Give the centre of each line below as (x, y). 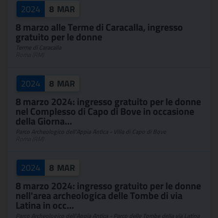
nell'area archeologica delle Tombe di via (99, 195)
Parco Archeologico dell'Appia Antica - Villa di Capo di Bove (91, 132)
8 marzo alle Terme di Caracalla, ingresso (99, 27)
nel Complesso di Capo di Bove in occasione (105, 111)
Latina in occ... (45, 205)
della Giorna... (44, 121)
